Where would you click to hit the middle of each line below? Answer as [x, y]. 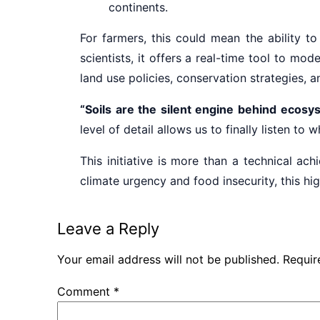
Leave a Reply [108, 228]
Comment [85, 291]
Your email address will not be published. [168, 259]
